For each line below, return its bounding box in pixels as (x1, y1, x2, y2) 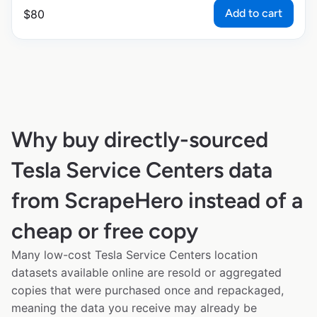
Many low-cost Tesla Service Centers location (11, 247, 258, 262)
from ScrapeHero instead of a (11, 187, 303, 214)
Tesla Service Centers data (11, 156, 272, 183)
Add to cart (225, 6, 282, 20)
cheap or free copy (11, 217, 198, 244)
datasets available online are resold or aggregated (11, 265, 282, 279)
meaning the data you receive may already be (11, 300, 257, 315)
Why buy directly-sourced (11, 126, 268, 153)
